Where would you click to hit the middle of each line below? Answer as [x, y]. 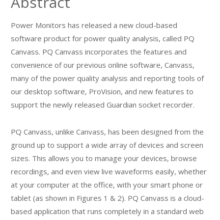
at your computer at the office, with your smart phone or [107, 185]
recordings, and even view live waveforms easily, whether [109, 171]
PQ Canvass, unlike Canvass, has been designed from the [108, 132]
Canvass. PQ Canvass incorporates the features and [99, 52]
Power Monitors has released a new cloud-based [94, 25]
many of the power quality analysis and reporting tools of [108, 78]
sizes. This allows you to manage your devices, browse [104, 158]
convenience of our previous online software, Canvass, [103, 65]
